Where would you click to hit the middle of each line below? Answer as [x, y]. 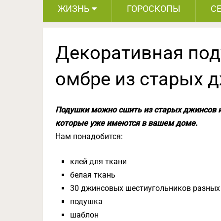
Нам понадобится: [89, 136]
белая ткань [93, 175]
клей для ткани [99, 162]
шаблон [85, 215]
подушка [87, 202]
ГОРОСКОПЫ [154, 9]
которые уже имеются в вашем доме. [126, 123]
